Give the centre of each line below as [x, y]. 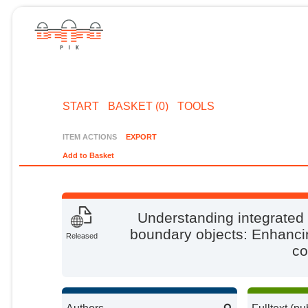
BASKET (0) [138, 106]
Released [82, 236]
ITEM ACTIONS [90, 136]
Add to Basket [89, 156]
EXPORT [141, 136]
